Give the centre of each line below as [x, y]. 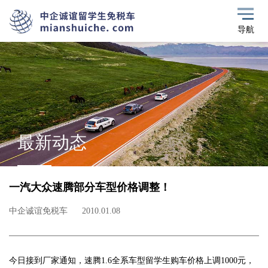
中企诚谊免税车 [38, 211]
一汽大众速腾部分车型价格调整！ [89, 188]
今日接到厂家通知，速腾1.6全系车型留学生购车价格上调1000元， [131, 261]
